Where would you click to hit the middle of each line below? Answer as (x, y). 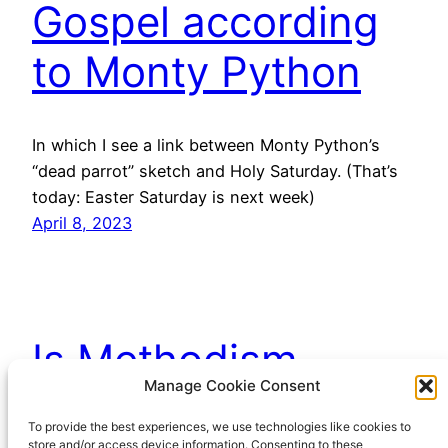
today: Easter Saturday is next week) (173, 196)
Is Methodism (165, 359)
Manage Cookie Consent (232, 385)
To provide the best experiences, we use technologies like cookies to (219, 426)
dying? (97, 409)
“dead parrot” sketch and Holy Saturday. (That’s (215, 170)
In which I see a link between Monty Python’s (206, 144)
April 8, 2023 (82, 222)
